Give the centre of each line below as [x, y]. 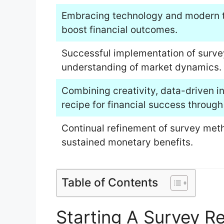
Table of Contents [110, 183]
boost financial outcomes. [119, 29]
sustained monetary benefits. [127, 142]
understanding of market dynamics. [141, 67]
